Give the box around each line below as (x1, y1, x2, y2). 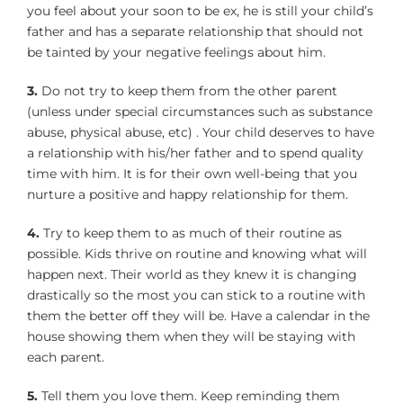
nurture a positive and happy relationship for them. (27, 185, 348, 202)
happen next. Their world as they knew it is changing (27, 265, 357, 282)
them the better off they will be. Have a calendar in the (27, 307, 370, 324)
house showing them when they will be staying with (27, 327, 355, 345)
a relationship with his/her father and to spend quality (27, 144, 363, 161)
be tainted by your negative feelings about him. (27, 43, 326, 60)
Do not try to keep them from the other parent (38, 82, 337, 99)
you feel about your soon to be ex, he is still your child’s (27, 2, 373, 19)
